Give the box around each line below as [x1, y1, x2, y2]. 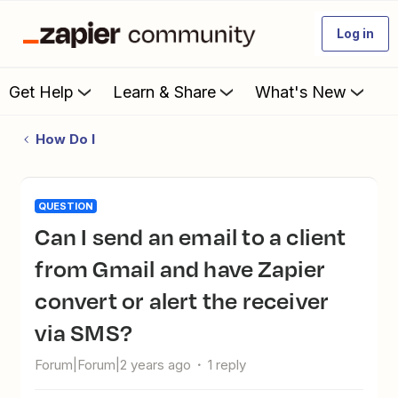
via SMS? [35, 315, 132, 349]
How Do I [35, 131, 95, 147]
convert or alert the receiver [35, 283, 330, 317]
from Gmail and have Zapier [35, 251, 326, 285]
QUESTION [38, 200, 94, 212]
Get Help [9, 82, 74, 101]
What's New [255, 82, 346, 101]
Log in [337, 26, 374, 41]
